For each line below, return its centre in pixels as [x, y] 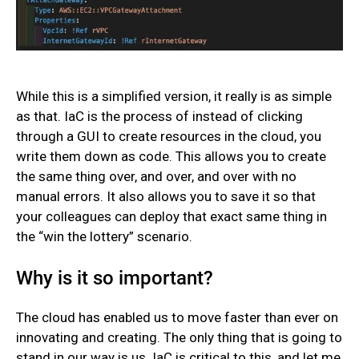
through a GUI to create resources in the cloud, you [169, 137]
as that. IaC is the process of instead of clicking [159, 117]
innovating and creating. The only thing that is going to [179, 337]
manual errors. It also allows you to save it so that [166, 197]
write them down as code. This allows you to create [171, 157]
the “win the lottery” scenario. [104, 237]
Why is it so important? [115, 278]
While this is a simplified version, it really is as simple [174, 97]
